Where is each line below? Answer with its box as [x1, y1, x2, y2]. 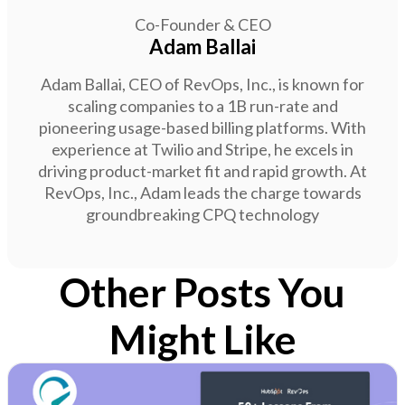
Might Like [108, 315, 297, 363]
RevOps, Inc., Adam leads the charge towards [43, 182, 362, 202]
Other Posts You [60, 268, 345, 316]
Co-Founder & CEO [134, 14, 271, 34]
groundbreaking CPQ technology [86, 203, 319, 224]
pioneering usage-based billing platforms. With [39, 117, 366, 137]
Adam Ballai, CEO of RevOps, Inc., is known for [41, 73, 364, 94]
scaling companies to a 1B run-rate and [67, 95, 338, 116]
